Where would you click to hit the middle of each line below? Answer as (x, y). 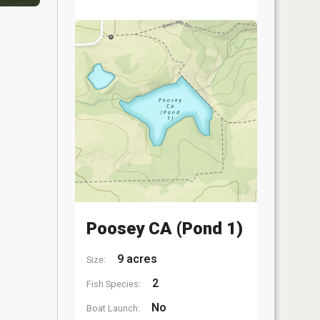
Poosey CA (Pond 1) (165, 229)
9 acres (136, 259)
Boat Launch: (113, 308)
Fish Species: (114, 284)
